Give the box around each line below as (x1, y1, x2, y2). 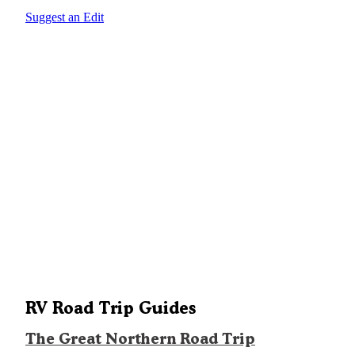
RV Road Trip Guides (25, 298, 196, 319)
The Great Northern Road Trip (25, 330, 255, 349)
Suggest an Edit (25, 10, 104, 25)
